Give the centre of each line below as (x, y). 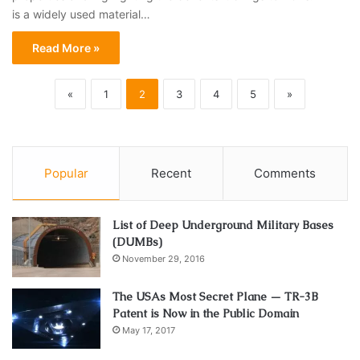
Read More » (66, 47)
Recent (171, 173)
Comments (285, 173)
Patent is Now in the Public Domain (206, 313)
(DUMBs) (137, 241)
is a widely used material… (82, 14)
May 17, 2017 (149, 330)
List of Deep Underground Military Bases (223, 225)
